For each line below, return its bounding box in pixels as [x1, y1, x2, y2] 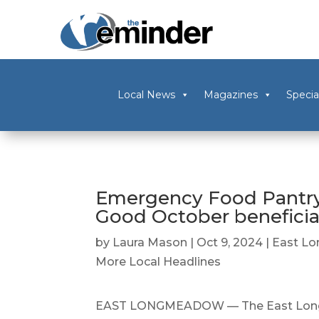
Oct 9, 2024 [197, 236, 263, 249]
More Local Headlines [95, 255, 221, 268]
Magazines [203, 88, 258, 102]
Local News [117, 88, 175, 102]
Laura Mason [113, 236, 188, 249]
